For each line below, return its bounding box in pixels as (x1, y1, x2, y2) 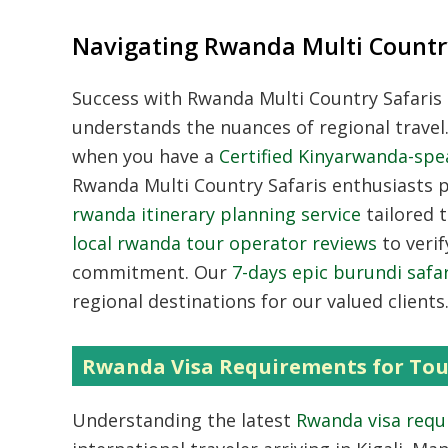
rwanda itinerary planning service (72, 201, 361, 226)
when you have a (72, 143, 219, 168)
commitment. (72, 259, 189, 284)
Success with (72, 85, 187, 110)
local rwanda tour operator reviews (72, 230, 377, 255)
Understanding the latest (72, 407, 296, 432)
